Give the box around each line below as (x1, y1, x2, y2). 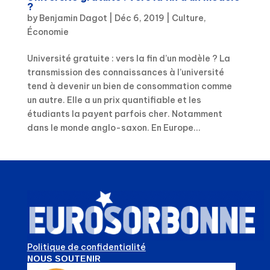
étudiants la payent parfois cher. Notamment (27, 108, 222, 119)
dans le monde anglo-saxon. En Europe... (27, 122, 201, 133)
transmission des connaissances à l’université (27, 66, 224, 78)
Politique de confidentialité (27, 241, 146, 253)
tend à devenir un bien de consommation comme (27, 80, 232, 92)
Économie (27, 26, 69, 37)
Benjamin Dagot (39, 12, 107, 24)
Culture (171, 12, 204, 24)
